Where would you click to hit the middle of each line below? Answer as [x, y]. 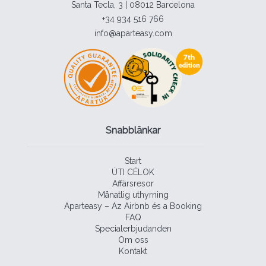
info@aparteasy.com [133, 33]
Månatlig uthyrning [133, 195]
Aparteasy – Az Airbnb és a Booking [133, 206]
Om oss [133, 240]
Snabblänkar [133, 130]
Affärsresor [133, 184]
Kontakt [133, 251]
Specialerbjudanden [133, 229]
